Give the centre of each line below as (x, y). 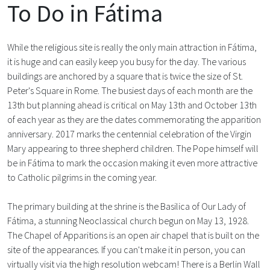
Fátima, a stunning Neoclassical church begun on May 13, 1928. (128, 221)
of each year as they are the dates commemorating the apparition (134, 119)
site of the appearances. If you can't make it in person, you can (126, 250)
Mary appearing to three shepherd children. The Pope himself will (133, 148)
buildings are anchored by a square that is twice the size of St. (125, 76)
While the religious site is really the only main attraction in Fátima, (132, 47)
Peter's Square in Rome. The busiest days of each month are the (130, 90)
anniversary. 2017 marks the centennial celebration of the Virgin (129, 134)
